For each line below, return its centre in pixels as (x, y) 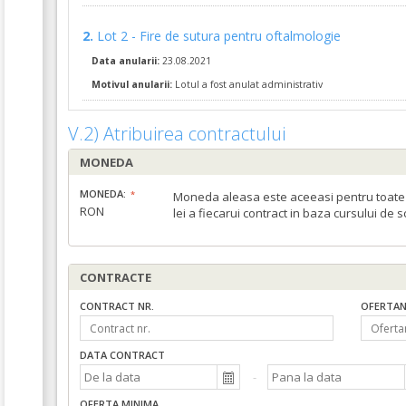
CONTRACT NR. (117, 306)
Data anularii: (126, 61)
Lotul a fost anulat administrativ (247, 84)
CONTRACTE (116, 277)
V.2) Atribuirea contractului (177, 134)
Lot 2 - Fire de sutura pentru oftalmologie (219, 36)
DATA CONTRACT (122, 355)
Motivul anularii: (132, 84)
